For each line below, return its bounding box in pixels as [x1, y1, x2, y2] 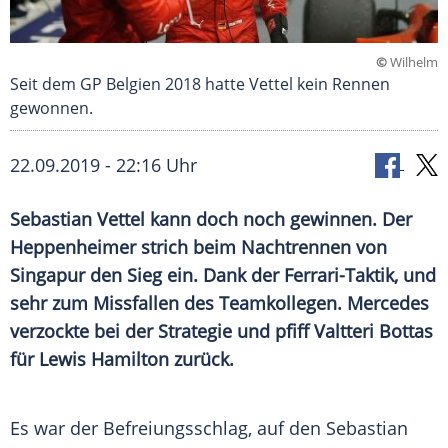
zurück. [169, 347, 234, 372]
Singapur [10, 263, 85, 288]
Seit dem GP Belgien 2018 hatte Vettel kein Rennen [10, 73, 390, 96]
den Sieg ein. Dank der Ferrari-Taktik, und [85, 263, 436, 288]
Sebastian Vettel [10, 207, 145, 232]
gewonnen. [10, 97, 93, 120]
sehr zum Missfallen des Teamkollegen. [10, 291, 347, 316]
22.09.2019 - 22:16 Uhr [10, 153, 197, 178]
